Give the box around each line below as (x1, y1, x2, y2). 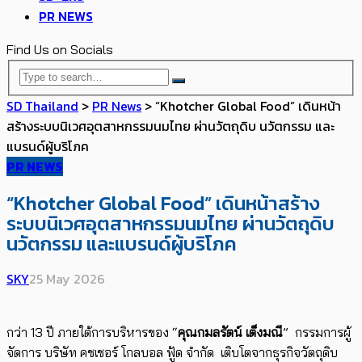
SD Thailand (6, 95, 78, 116)
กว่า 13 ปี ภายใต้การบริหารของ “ (6, 324, 178, 341)
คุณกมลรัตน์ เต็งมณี (178, 324, 283, 341)
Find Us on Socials (6, 41, 113, 57)
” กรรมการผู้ (283, 324, 351, 341)
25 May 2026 (29, 269, 105, 289)
